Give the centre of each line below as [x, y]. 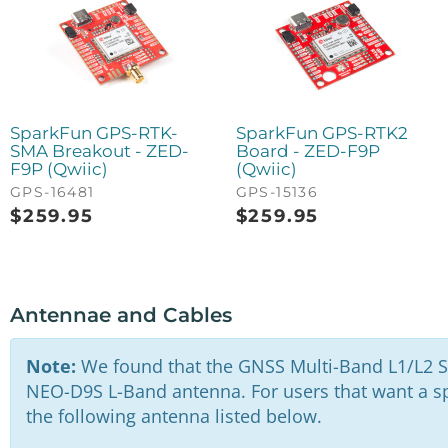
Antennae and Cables [121, 314]
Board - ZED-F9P [307, 150]
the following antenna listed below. [174, 416]
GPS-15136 [277, 191]
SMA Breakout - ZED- [99, 150]
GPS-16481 [52, 191]
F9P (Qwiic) [59, 168]
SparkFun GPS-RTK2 [321, 132]
